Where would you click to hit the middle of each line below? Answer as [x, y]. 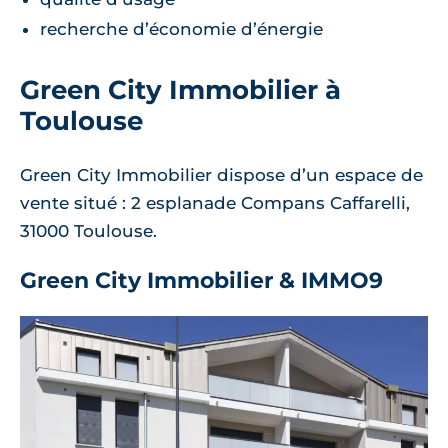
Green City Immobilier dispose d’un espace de [221, 175]
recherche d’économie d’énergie [181, 29]
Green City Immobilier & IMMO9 [201, 281]
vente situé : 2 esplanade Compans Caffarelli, [215, 203]
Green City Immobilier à [180, 90]
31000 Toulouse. [88, 231]
